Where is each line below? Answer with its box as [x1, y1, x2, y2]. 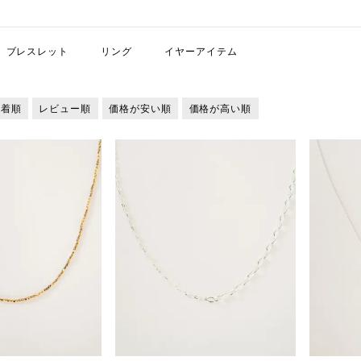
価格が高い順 [189, 102, 252, 114]
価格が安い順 [108, 102, 172, 114]
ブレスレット [6, 45, 69, 57]
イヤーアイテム [164, 45, 238, 57]
